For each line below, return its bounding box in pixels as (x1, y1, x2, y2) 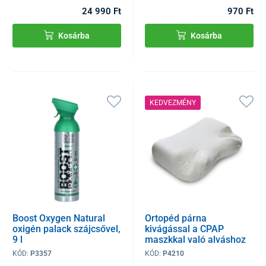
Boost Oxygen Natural (12, 212, 105, 224)
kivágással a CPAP (145, 223, 224, 235)
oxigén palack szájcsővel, (12, 223, 121, 235)
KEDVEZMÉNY (150, 99, 197, 107)
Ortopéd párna (145, 212, 207, 224)
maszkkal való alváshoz (145, 233, 246, 245)
